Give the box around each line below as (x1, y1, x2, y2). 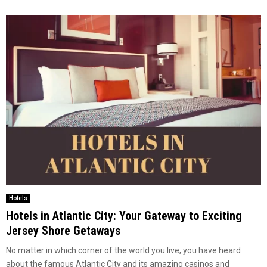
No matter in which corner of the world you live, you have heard (6, 245, 241, 255)
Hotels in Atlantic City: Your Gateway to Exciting (6, 208, 242, 223)
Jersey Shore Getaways (6, 223, 120, 238)
